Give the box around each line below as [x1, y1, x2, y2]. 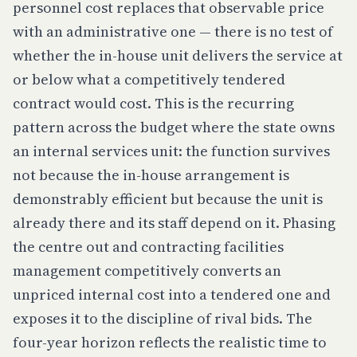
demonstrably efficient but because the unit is [13, 189, 323, 209]
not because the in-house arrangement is [13, 165, 289, 185]
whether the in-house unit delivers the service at [13, 45, 343, 65]
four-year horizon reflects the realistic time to [13, 332, 327, 352]
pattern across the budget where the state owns [13, 117, 335, 137]
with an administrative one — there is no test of [13, 22, 333, 41]
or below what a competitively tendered [13, 69, 285, 89]
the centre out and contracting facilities [13, 237, 284, 257]
